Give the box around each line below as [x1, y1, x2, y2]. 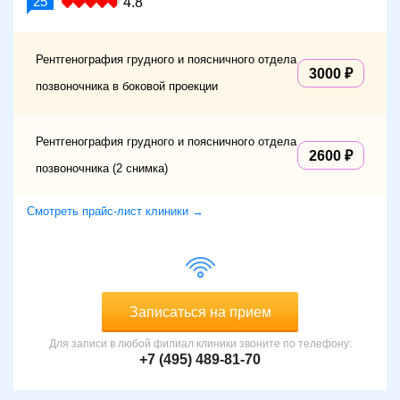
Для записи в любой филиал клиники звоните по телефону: [48, 337, 352, 351]
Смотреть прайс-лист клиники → [27, 204, 204, 219]
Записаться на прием [129, 304, 271, 321]
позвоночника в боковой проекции [36, 79, 218, 94]
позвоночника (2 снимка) [36, 162, 168, 176]
